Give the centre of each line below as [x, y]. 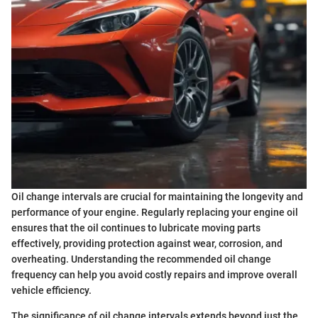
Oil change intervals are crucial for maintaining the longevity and [157, 197]
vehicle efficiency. [51, 291]
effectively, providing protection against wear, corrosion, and [147, 244]
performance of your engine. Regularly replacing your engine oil [155, 213]
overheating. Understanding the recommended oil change [141, 259]
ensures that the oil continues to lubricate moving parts [136, 228]
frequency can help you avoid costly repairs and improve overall [154, 275]
